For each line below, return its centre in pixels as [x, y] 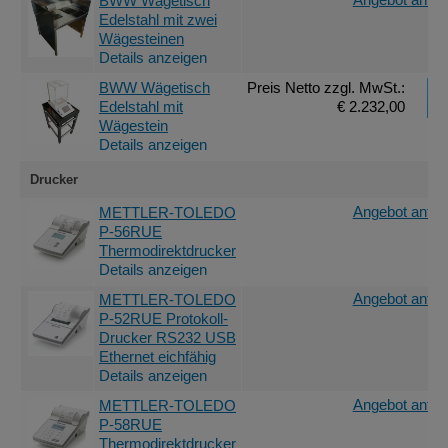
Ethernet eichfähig [157, 356]
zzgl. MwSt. [362, 87]
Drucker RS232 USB [167, 337]
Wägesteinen [141, 38]
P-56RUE [130, 231]
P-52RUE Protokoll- [163, 318]
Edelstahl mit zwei [158, 19]
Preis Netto [285, 87]
